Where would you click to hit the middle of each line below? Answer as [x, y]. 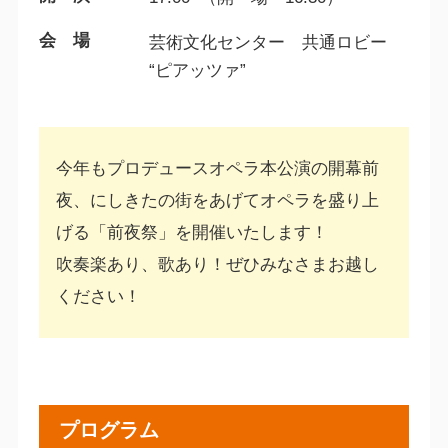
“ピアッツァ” [198, 70]
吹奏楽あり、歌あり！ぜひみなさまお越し [217, 264]
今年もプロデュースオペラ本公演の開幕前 [217, 168]
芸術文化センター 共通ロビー [268, 42]
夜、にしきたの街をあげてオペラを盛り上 [217, 200]
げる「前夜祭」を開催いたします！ [191, 232]
